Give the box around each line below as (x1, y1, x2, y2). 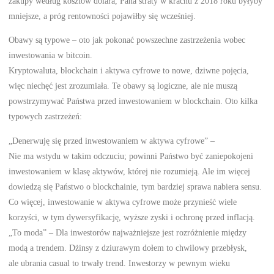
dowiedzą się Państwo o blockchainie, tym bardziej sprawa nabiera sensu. (9, 181, 262, 191)
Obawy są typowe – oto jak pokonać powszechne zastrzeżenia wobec (9, 35, 246, 45)
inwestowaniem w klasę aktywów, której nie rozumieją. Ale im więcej (9, 166, 251, 176)
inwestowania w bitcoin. (9, 50, 93, 61)
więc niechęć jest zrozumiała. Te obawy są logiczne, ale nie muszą (9, 81, 238, 91)
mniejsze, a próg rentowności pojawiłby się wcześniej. (9, 10, 196, 21)
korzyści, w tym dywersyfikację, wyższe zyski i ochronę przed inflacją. (9, 212, 256, 222)
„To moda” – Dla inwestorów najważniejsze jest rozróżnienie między (9, 227, 247, 237)
